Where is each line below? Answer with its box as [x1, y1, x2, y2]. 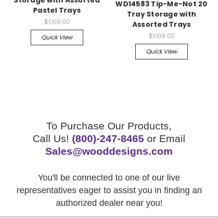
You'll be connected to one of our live [38, 172, 180, 182]
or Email [144, 132, 185, 144]
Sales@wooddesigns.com [45, 145, 173, 157]
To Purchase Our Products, [46, 120, 172, 131]
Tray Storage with [127, 9, 197, 19]
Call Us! [33, 132, 72, 144]
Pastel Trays [33, 5, 81, 15]
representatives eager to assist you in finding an [16, 185, 202, 195]
